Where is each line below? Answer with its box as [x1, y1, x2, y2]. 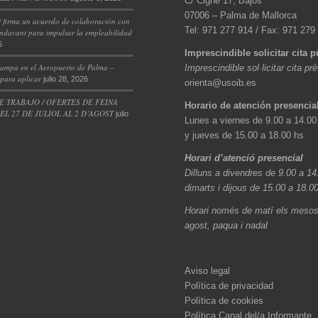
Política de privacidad [185, 280, 274, 292]
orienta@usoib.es [185, 77, 257, 89]
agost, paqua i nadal [185, 220, 268, 231]
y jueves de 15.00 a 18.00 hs [185, 130, 305, 141]
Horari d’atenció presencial [185, 153, 304, 164]
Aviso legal [185, 265, 231, 277]
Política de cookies [185, 295, 264, 307]
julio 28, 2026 [43, 74, 88, 83]
